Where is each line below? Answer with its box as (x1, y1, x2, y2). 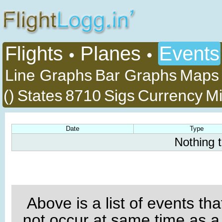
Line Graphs (5, 66, 92, 84)
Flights (5, 43, 63, 64)
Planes (80, 43, 141, 64)
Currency (138, 87, 203, 105)
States (17, 87, 62, 105)
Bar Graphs (95, 66, 177, 84)
